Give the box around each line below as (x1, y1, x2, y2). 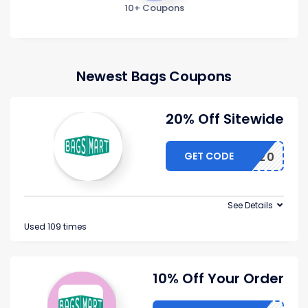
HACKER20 (206, 149, 276, 166)
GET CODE (184, 149, 234, 164)
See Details (228, 199, 273, 212)
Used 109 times (24, 221, 87, 233)
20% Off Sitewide (166, 109, 284, 129)
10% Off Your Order (153, 269, 284, 289)
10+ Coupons (124, 1, 184, 15)
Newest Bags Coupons (76, 67, 232, 87)
